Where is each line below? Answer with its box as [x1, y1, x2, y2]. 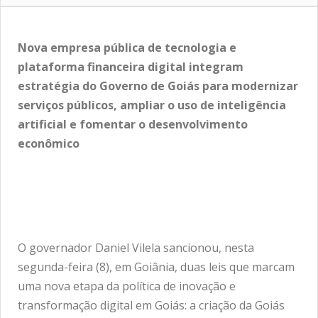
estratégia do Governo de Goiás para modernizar [18, 77, 298, 94]
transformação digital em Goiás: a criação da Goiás [18, 297, 285, 313]
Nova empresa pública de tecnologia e [18, 39, 236, 55]
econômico [18, 135, 79, 151]
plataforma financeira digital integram [18, 58, 243, 75]
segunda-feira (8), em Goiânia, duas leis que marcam [18, 258, 295, 275]
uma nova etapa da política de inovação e [18, 278, 236, 294]
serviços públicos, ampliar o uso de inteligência [18, 97, 286, 113]
